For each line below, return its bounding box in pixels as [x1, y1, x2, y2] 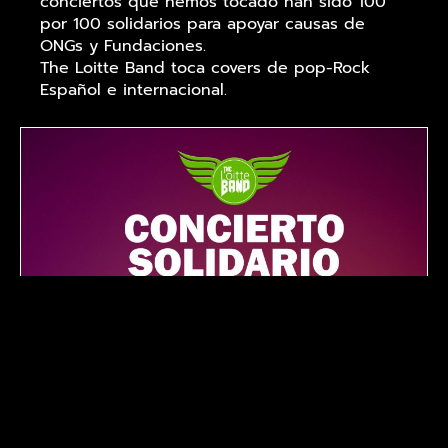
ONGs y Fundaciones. [40, 34, 206, 59]
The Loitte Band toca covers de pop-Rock [40, 56, 370, 81]
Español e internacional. [40, 78, 227, 103]
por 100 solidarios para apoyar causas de [40, 12, 365, 37]
